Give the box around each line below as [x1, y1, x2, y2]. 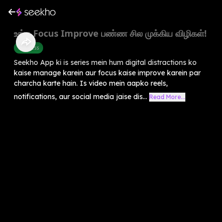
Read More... [149, 93, 185, 101]
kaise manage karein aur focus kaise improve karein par [14, 68, 201, 77]
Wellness [18, 44, 39, 51]
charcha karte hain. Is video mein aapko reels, [14, 78, 168, 88]
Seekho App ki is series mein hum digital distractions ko [14, 57, 197, 67]
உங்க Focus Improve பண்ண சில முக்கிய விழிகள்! [14, 27, 207, 39]
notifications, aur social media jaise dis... [14, 92, 147, 101]
